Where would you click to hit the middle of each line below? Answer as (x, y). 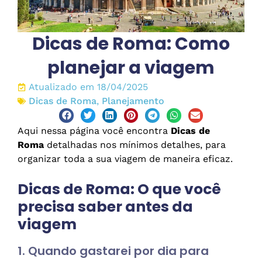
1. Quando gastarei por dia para (113, 251)
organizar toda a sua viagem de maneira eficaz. (125, 159)
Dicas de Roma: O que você (119, 189)
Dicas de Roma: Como (131, 44)
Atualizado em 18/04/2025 (88, 87)
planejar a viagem (131, 68)
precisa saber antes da (105, 207)
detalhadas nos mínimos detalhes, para (135, 145)
